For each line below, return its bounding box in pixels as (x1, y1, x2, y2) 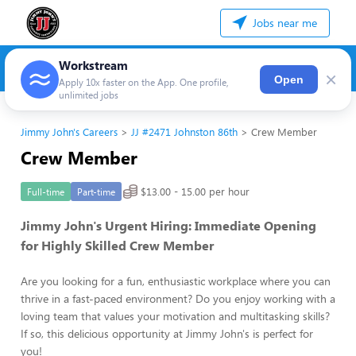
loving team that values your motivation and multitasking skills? (21, 308, 330, 323)
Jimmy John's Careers (21, 125, 118, 139)
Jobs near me (250, 15, 317, 30)
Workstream (59, 57, 128, 73)
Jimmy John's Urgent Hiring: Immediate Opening (21, 217, 316, 234)
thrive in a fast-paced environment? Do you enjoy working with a (21, 291, 335, 306)
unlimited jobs (59, 88, 118, 101)
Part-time (77, 185, 115, 198)
